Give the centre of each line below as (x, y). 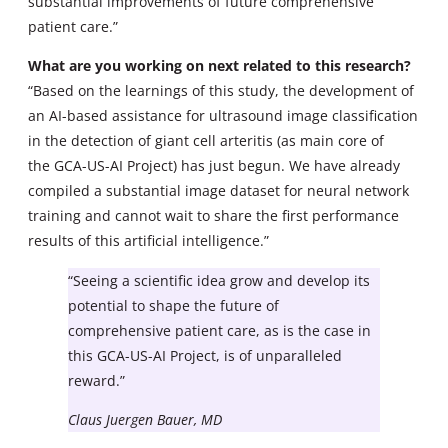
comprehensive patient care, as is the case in (219, 330)
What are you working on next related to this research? (219, 66)
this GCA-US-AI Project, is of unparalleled (205, 355)
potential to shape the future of (173, 305)
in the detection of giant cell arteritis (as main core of (206, 141)
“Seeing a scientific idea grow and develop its (219, 280)
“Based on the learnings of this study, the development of (221, 91)
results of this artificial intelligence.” (148, 241)
